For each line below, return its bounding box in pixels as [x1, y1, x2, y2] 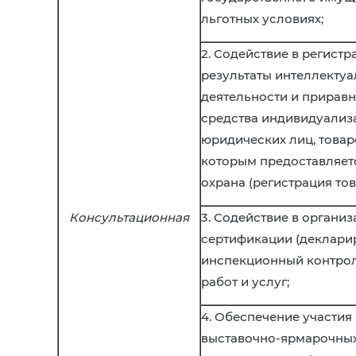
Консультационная [69, 210, 189, 225]
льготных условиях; [201, 11, 323, 26]
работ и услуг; [201, 274, 289, 289]
